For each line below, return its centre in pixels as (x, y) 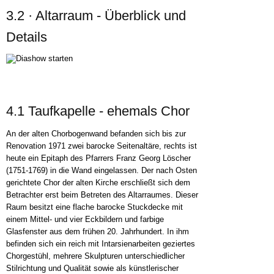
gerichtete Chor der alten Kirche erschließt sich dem (98, 183)
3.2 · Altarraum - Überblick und (96, 16)
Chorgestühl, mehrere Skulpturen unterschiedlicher (95, 256)
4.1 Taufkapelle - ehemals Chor (98, 111)
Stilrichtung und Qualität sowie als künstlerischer (92, 268)
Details (27, 37)
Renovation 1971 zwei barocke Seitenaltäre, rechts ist (102, 146)
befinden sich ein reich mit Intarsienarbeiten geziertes (101, 244)
